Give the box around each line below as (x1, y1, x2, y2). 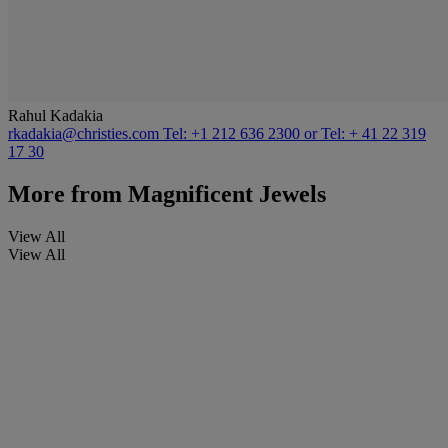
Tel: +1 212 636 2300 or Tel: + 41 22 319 (163, 125, 426, 143)
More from (8, 181, 122, 208)
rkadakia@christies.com (8, 125, 163, 143)
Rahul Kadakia (8, 107, 103, 125)
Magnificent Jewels (122, 181, 326, 208)
